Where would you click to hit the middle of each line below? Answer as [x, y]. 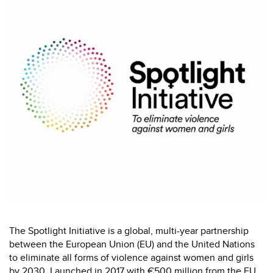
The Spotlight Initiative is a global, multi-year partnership [129, 230]
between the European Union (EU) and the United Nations [132, 244]
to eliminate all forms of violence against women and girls [131, 257]
